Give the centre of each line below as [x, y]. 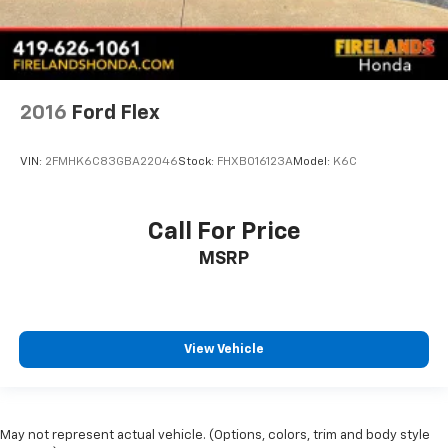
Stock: [197, 162]
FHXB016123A [255, 162]
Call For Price [224, 231]
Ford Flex [115, 113]
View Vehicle [224, 350]
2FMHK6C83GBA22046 [111, 162]
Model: [313, 162]
